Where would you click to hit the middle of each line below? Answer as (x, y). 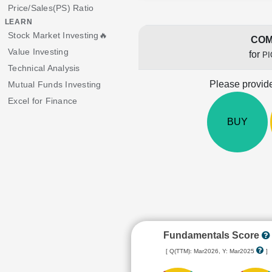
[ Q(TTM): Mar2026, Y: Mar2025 (211, 251)
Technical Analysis (44, 68)
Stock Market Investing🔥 (58, 35)
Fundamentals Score (212, 235)
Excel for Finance (43, 101)
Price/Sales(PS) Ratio (51, 8)
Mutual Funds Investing (55, 84)
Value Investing (38, 52)
